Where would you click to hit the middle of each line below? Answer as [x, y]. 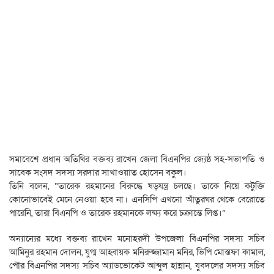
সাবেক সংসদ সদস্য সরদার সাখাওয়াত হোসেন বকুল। [98, 173]
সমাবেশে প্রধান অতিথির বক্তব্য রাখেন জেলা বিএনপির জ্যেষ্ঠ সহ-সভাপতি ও [137, 159]
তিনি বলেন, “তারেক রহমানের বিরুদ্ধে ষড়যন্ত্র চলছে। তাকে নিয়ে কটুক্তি [137, 186]
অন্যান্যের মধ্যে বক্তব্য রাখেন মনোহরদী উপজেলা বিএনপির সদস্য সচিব [137, 239]
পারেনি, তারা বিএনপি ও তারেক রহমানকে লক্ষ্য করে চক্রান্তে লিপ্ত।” [117, 213]
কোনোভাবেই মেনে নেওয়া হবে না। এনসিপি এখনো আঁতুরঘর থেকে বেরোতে [137, 200]
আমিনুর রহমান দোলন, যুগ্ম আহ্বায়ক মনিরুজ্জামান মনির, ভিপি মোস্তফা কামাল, [137, 252]
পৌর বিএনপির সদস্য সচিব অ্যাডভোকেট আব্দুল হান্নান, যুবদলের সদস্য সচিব [137, 266]
